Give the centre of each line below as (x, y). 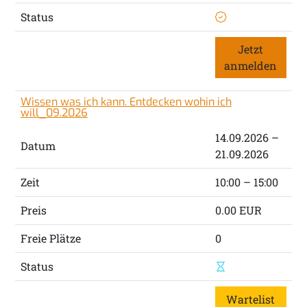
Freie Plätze (50, 238)
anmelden (251, 66)
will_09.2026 (54, 113)
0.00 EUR (238, 210)
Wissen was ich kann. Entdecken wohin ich (126, 102)
